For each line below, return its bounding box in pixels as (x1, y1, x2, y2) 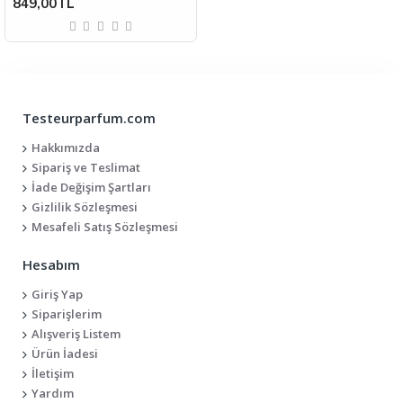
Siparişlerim (31, 306, 102, 322)
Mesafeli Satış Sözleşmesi (31, 219, 178, 235)
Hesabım (22, 255, 80, 273)
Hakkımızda (31, 139, 100, 156)
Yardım (31, 385, 74, 401)
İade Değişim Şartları (31, 179, 151, 195)
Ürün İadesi (31, 345, 98, 362)
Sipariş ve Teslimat (31, 159, 140, 175)
